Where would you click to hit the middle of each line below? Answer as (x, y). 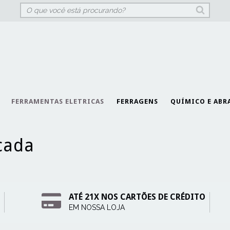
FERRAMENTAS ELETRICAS (58, 101)
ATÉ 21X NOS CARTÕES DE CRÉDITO (137, 197)
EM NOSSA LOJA (97, 207)
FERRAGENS (137, 101)
